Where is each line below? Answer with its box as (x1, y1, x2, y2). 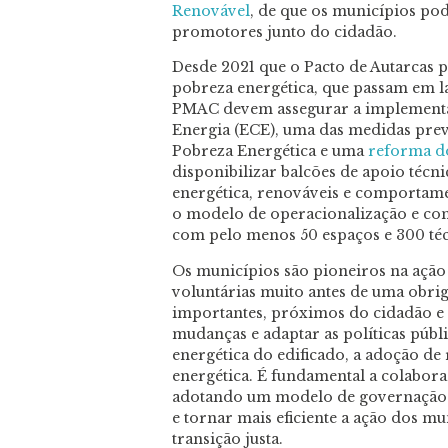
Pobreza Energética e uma (172, 142, 368, 161)
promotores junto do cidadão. (172, 23, 397, 42)
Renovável (172, 2, 250, 21)
